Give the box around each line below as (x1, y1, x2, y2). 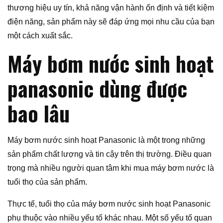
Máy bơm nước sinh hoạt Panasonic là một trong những (7, 136, 205, 145)
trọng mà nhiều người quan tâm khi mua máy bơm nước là (7, 164, 214, 173)
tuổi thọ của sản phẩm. (7, 178, 87, 187)
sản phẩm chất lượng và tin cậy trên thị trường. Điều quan (7, 150, 212, 159)
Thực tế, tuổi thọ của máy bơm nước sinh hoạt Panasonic (7, 200, 211, 209)
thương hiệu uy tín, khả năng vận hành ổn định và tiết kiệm (7, 3, 214, 12)
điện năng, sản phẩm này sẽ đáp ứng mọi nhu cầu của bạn (7, 17, 215, 26)
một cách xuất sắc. (7, 31, 73, 40)
